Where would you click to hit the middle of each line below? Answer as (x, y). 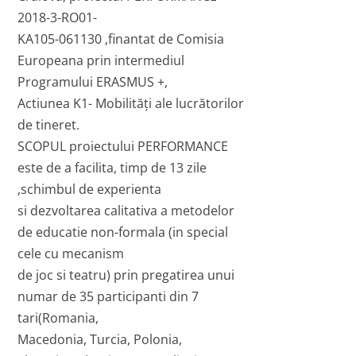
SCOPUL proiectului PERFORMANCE (123, 147)
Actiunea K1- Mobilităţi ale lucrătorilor (131, 104)
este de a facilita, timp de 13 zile (112, 168)
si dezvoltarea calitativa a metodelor (126, 211)
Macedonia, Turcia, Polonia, (100, 340)
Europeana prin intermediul (101, 61)
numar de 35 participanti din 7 (108, 297)
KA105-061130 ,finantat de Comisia (121, 39)
